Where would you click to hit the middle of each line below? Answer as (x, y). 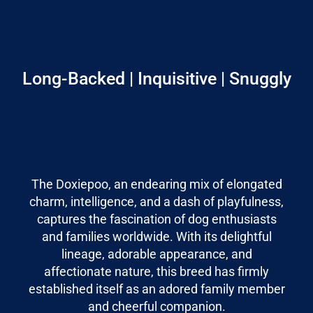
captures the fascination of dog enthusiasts (156, 219)
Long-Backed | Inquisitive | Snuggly (156, 79)
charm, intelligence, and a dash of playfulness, (156, 202)
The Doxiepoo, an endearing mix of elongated (156, 184)
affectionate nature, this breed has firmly (156, 271)
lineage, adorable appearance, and (156, 254)
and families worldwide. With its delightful (156, 236)
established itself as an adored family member (156, 289)
